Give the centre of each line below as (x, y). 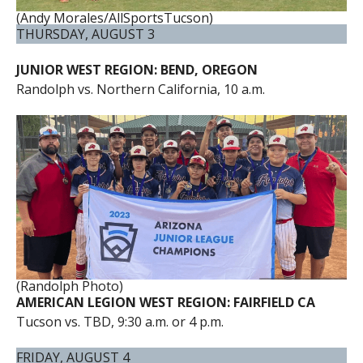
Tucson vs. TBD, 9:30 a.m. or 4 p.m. (120, 322)
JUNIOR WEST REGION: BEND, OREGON (137, 70)
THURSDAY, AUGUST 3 (85, 34)
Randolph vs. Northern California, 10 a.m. (140, 90)
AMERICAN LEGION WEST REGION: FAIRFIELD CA (165, 303)
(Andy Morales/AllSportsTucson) (114, 18)
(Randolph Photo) (69, 286)
